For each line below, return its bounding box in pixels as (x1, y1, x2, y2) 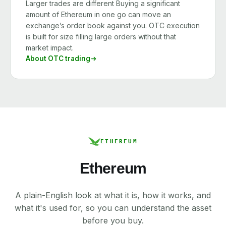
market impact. (26, 43, 74, 52)
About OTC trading (26, 54, 90, 63)
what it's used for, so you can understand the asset (15, 203, 211, 213)
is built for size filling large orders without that (26, 32, 176, 41)
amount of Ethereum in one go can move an (26, 10, 171, 19)
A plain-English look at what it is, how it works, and (15, 190, 211, 200)
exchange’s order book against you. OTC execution (26, 21, 200, 30)
